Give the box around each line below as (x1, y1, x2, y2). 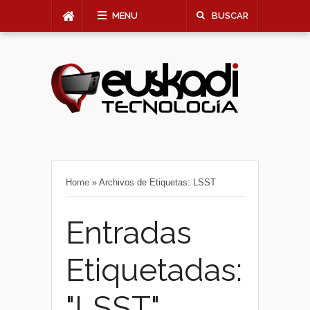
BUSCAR (212, 10, 248, 21)
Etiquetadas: (66, 252, 242, 289)
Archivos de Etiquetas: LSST (99, 177, 216, 188)
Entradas (66, 215, 192, 251)
